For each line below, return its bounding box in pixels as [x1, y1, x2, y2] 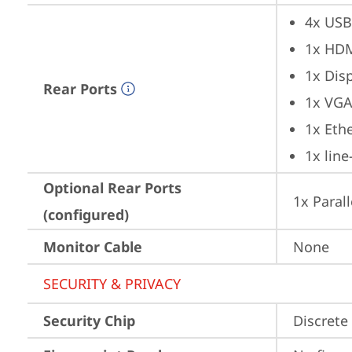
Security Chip [43, 311, 135, 330]
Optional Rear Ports [43, 178, 181, 197]
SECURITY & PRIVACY [43, 274, 181, 293]
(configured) [43, 205, 129, 224]
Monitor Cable [43, 237, 142, 256]
